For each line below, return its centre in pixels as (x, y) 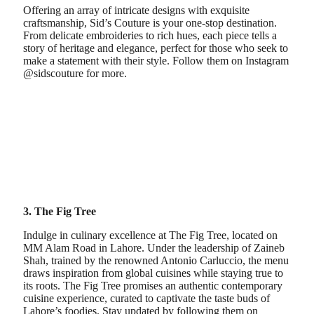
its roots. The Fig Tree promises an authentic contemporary (153, 285)
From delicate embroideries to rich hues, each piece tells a (150, 35)
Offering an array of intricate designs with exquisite (136, 10)
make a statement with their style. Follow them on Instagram (156, 60)
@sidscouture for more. (75, 73)
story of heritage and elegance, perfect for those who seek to (156, 48)
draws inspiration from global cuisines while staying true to (153, 273)
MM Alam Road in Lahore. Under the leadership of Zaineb (154, 247)
